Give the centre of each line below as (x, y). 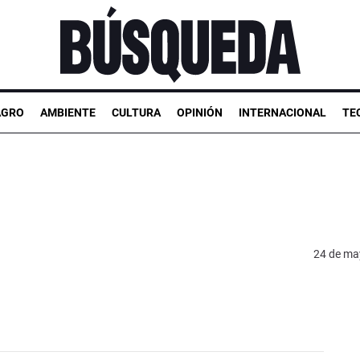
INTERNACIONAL (282, 112)
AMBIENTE (68, 112)
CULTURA (136, 112)
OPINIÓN (200, 112)
